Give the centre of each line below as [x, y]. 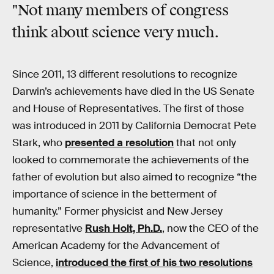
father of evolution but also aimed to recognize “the [135, 177]
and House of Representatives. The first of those [128, 109]
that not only [205, 143]
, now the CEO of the [210, 229]
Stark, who [39, 143]
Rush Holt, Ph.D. [124, 229]
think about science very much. [116, 32]
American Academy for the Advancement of [116, 246]
